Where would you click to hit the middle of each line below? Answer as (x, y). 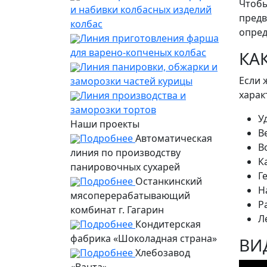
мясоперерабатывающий (130, 195)
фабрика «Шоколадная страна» (144, 238)
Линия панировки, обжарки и (149, 66)
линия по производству (125, 152)
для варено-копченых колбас (138, 52)
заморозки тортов (113, 109)
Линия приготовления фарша (149, 38)
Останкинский (169, 181)
